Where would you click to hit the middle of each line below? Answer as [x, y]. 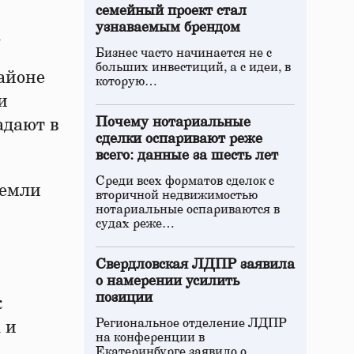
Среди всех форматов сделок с [185, 181]
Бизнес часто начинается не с [184, 53]
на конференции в [150, 337]
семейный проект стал [171, 11]
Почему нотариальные [173, 122]
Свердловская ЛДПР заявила [195, 265]
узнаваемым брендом [168, 28]
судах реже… [135, 224]
